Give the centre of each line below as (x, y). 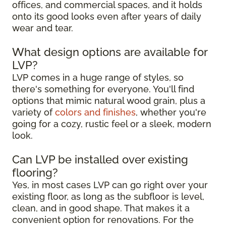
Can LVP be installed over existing (100, 159)
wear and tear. (43, 28)
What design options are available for (110, 52)
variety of (34, 112)
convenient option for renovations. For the (103, 220)
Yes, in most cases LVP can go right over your (110, 185)
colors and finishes (95, 112)
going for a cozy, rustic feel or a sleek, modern (112, 124)
